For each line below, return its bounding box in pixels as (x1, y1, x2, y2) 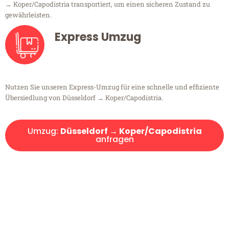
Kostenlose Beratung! (72, 177, 157, 188)
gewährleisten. (5, 10, 52, 20)
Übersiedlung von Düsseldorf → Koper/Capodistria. (5, 93, 163, 103)
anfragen (95, 133, 134, 146)
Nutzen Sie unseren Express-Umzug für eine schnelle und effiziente (5, 82, 219, 92)
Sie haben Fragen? (40, 197, 189, 220)
